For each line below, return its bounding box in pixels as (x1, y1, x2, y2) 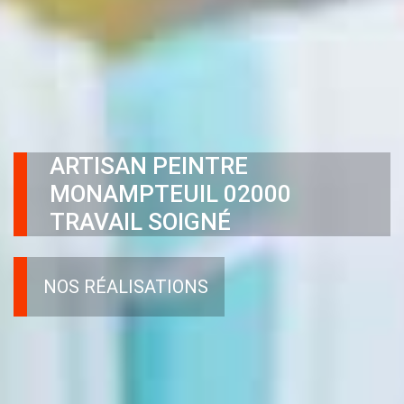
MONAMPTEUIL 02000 (50, 179, 291, 207)
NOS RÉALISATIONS (43, 275, 208, 298)
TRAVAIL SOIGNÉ (50, 207, 231, 235)
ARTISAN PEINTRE (50, 151, 248, 179)
